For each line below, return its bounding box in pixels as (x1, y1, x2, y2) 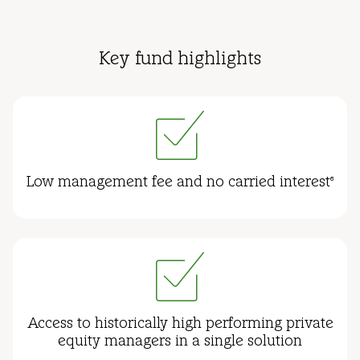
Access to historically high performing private (27, 317, 333, 333)
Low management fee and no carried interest (27, 175, 330, 191)
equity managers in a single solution (58, 334, 302, 350)
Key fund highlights (99, 51, 261, 70)
